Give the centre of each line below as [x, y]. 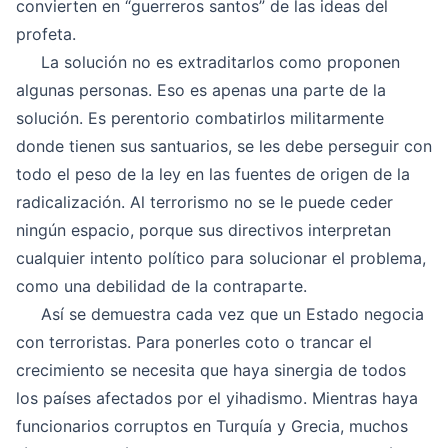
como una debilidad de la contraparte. [161, 286]
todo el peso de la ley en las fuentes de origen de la [213, 174]
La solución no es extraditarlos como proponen [208, 62]
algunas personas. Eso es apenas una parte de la [201, 90]
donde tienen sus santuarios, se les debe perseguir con [224, 146]
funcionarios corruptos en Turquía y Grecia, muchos [212, 426]
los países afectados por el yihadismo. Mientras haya [217, 398]
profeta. [46, 34]
